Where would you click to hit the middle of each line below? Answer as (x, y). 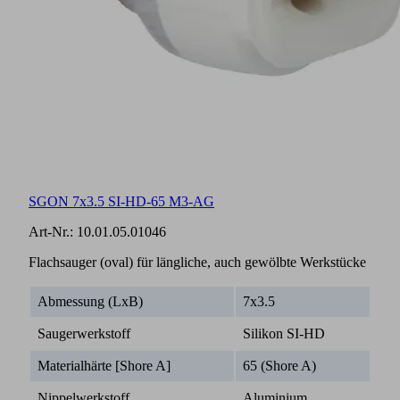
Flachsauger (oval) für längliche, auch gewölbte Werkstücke (197, 262)
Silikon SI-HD (284, 333)
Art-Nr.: (53, 231)
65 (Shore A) (279, 365)
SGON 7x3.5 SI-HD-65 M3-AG (121, 201)
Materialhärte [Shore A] (104, 365)
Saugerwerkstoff (84, 333)
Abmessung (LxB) (90, 301)
